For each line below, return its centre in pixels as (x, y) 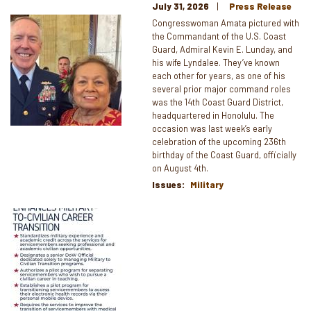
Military (207, 184)
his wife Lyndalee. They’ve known (216, 62)
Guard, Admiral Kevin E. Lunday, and (222, 49)
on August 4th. (180, 168)
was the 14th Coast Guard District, (218, 102)
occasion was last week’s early (212, 128)
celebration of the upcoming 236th (219, 141)
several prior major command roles (221, 89)
